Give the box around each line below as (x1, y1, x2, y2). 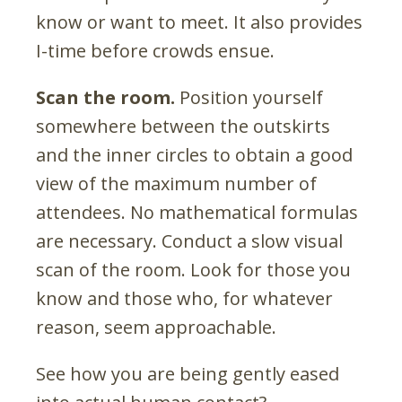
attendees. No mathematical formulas (36, 199, 358, 224)
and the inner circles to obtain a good (36, 142, 353, 167)
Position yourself (175, 84, 323, 109)
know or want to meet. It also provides (36, 9, 363, 34)
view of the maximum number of (36, 170, 317, 196)
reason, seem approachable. (36, 314, 276, 339)
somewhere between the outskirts (36, 113, 330, 138)
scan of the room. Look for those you (36, 257, 351, 282)
